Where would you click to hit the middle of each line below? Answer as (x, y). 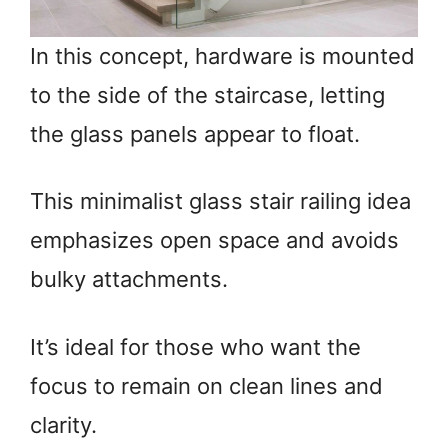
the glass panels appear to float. (195, 133)
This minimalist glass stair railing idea (220, 201)
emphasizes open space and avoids (214, 240)
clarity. (63, 424)
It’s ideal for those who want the (195, 346)
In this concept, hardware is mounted (222, 55)
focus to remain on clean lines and (206, 385)
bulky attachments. (129, 279)
